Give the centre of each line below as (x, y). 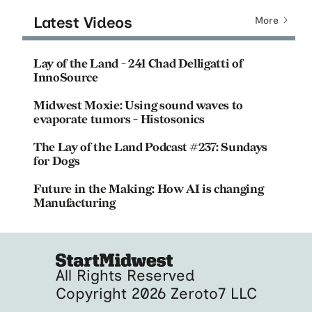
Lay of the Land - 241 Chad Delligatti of (138, 64)
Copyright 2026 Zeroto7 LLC (156, 293)
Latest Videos (83, 22)
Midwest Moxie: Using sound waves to (139, 106)
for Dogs (57, 161)
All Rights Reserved (125, 275)
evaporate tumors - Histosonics (119, 119)
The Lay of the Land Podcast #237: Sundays (151, 147)
